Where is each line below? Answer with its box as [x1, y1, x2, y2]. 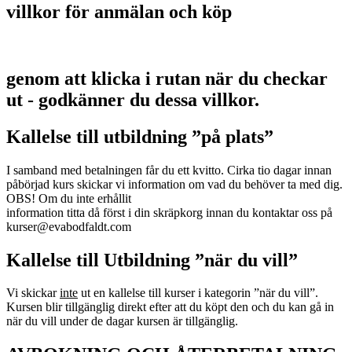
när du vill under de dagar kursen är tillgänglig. [6, 314, 238, 328]
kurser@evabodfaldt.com [6, 219, 131, 233]
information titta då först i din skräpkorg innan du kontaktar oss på [6, 205, 332, 219]
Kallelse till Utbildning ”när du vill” [6, 249, 298, 270]
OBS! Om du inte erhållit [6, 191, 131, 205]
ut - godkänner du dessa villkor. [6, 89, 259, 110]
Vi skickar [6, 286, 60, 300]
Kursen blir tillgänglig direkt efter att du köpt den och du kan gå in [6, 300, 334, 314]
